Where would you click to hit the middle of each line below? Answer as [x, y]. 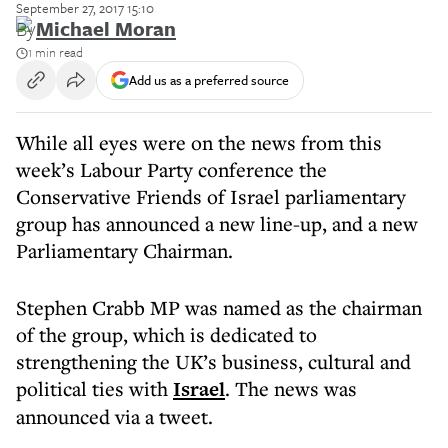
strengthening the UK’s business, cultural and [213, 361]
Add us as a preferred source [209, 79]
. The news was [291, 388]
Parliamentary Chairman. [124, 250]
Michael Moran [106, 28]
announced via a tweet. [114, 416]
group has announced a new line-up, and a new [217, 223]
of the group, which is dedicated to [166, 334]
